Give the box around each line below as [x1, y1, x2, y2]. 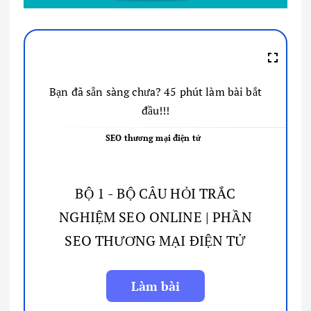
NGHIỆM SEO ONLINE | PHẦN [59, 207, 252, 226]
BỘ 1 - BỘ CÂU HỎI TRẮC [75, 183, 236, 203]
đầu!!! [141, 103, 170, 119]
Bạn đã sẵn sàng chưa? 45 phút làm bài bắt [49, 84, 262, 100]
